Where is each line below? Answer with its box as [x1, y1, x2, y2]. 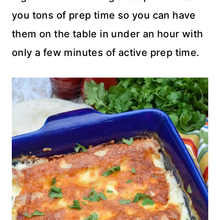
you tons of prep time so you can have [12, 9, 196, 22]
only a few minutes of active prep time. [12, 47, 200, 59]
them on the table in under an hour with [12, 28, 203, 40]
